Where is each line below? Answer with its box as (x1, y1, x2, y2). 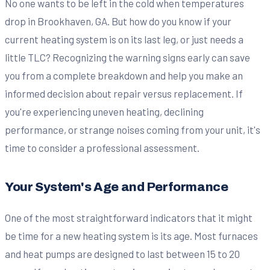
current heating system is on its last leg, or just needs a (5, 33, 243, 45)
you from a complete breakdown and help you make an (5, 69, 243, 81)
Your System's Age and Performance (5, 180, 228, 193)
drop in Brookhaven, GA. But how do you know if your (5, 14, 231, 27)
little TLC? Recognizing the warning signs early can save (5, 51, 250, 63)
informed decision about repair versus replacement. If (5, 87, 243, 99)
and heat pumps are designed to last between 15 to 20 (5, 247, 240, 260)
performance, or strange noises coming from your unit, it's (5, 123, 260, 136)
